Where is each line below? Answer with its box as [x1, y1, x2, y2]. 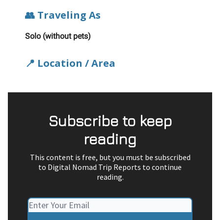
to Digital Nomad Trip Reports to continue [38, 162, 182, 172]
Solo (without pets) [25, 31, 91, 41]
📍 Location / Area [25, 56, 115, 70]
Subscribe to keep [48, 112, 172, 130]
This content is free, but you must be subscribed [29, 152, 191, 163]
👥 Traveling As [25, 8, 101, 22]
